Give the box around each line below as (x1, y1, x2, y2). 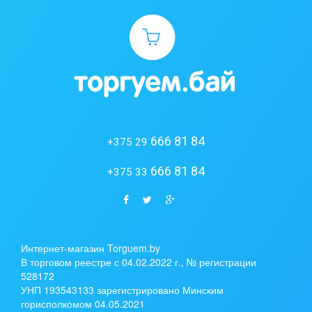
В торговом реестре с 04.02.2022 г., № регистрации (21, 255, 256, 270)
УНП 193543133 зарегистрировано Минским (21, 283, 224, 297)
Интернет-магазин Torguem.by (21, 241, 160, 256)
